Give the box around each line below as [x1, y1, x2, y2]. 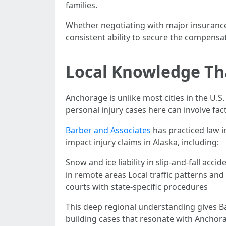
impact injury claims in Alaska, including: [66, 137, 219, 148]
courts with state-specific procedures [66, 181, 208, 192]
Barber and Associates [66, 125, 151, 136]
